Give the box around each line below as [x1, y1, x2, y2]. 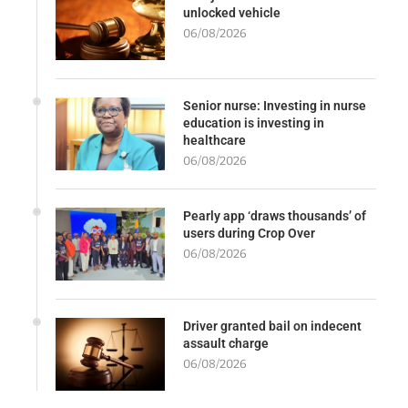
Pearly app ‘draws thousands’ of [183, 208, 366, 223]
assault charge [183, 335, 269, 351]
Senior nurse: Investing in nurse [183, 97, 366, 113]
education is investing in [183, 115, 324, 130]
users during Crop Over [183, 225, 315, 240]
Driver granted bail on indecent [183, 318, 362, 333]
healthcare [183, 132, 246, 148]
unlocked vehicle [183, 5, 280, 20]
